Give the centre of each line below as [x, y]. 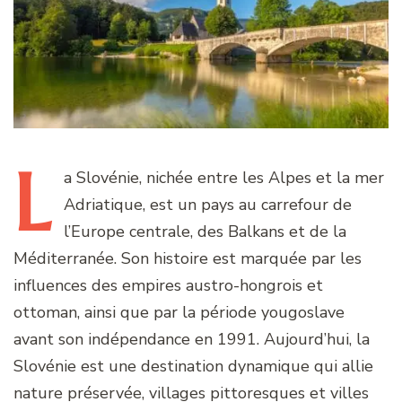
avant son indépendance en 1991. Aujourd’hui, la [192, 340]
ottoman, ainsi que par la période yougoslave [179, 313]
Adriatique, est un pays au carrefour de [208, 205]
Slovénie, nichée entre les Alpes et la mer [228, 178]
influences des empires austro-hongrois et [168, 286]
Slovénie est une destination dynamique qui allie [193, 367]
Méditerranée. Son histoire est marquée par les [188, 259]
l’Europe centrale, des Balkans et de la [205, 232]
